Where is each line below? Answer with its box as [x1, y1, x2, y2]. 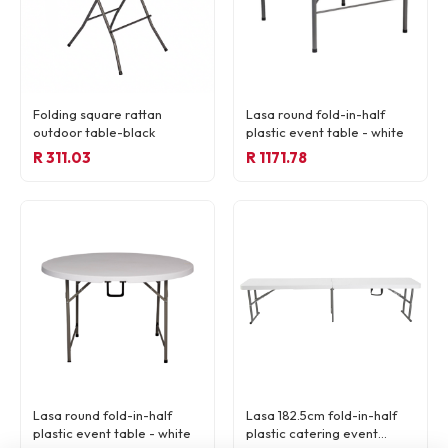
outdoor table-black [33, 124, 155, 141]
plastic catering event [246, 425, 378, 442]
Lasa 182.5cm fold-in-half [246, 407, 397, 424]
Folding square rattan [33, 106, 162, 123]
